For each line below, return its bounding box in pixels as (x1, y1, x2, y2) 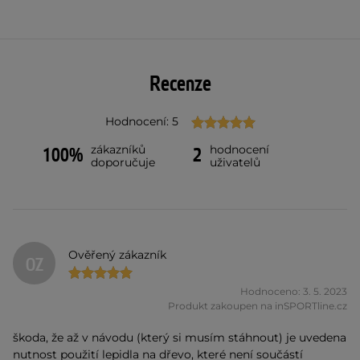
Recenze (149, 71, 211, 98)
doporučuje (91, 155, 156, 170)
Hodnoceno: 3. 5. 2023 (240, 285, 347, 298)
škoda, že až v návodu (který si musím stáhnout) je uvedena (13, 330, 346, 346)
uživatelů (210, 155, 260, 170)
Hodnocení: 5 (104, 114, 178, 129)
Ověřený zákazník (68, 247, 167, 262)
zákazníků (91, 142, 146, 157)
